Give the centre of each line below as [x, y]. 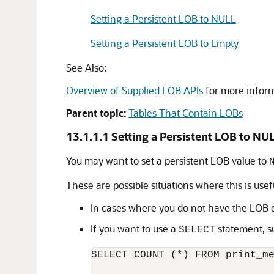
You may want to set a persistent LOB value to [168, 161]
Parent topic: [96, 113]
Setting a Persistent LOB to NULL [163, 19]
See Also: [86, 68]
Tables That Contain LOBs [186, 113]
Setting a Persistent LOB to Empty [165, 43]
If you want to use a [135, 228]
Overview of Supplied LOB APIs [135, 90]
